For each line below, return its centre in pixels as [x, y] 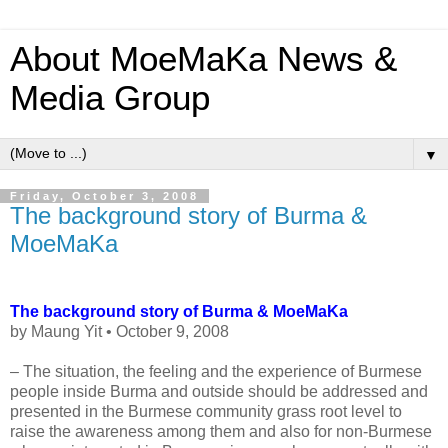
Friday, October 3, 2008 [104, 196]
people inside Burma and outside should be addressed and [219, 391]
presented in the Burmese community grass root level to [206, 411]
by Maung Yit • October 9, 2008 [119, 331]
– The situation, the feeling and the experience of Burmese [216, 371]
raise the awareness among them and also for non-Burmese [221, 431]
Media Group [110, 98]
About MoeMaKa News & [203, 59]
